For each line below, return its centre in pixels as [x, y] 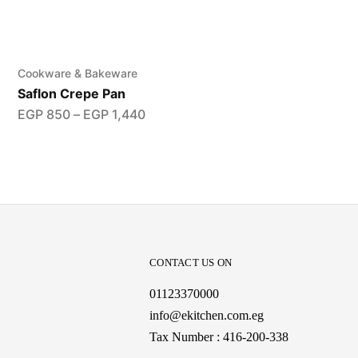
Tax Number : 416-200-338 [219, 337]
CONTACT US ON [191, 263]
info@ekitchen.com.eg [207, 316]
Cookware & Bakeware [77, 74]
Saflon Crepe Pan [71, 94]
